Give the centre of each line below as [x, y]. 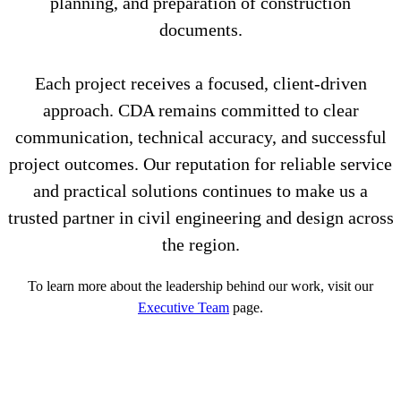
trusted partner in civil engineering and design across [200, 217]
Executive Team [183, 307]
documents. [200, 29]
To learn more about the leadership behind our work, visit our [200, 286]
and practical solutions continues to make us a [200, 190]
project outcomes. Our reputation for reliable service [200, 163]
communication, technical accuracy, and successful [200, 137]
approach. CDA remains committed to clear [200, 110]
